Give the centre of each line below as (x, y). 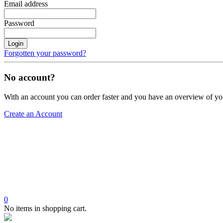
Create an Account (33, 113)
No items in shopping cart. (45, 208)
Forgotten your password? (45, 53)
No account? (30, 78)
